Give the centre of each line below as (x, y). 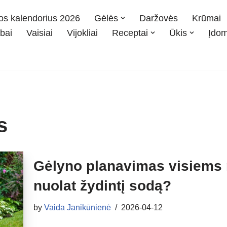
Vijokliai (82, 33)
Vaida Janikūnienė (78, 207)
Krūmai (206, 18)
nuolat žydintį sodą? (102, 186)
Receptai (130, 33)
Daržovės (159, 18)
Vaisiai (40, 33)
